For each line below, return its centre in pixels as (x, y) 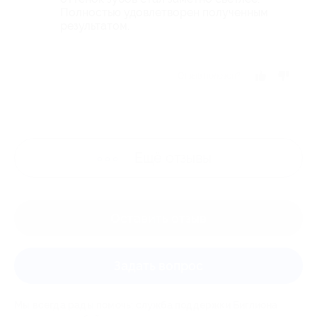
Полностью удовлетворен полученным (164, 13)
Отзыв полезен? (209, 76)
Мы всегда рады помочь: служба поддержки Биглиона (146, 305)
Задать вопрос (158, 266)
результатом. (95, 26)
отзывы (189, 158)
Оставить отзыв (158, 219)
